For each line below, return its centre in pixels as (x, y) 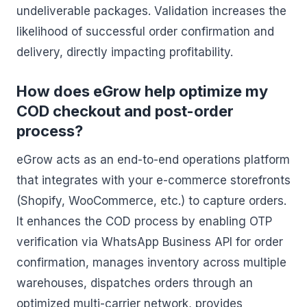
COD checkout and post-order (125, 111)
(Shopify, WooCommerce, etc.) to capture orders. (151, 201)
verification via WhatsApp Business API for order (150, 242)
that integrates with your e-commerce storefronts (153, 180)
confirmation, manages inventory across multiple (151, 262)
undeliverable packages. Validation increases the (151, 11)
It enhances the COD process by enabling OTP (144, 221)
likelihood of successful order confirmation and (145, 32)
